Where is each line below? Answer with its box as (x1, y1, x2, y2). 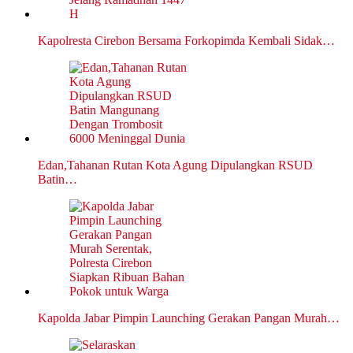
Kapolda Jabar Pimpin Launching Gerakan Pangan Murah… (38, 311, 340, 325)
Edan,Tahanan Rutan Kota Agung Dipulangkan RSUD (38, 158, 313, 173)
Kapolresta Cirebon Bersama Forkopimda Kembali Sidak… (38, 34, 335, 48)
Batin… (38, 173, 77, 187)
